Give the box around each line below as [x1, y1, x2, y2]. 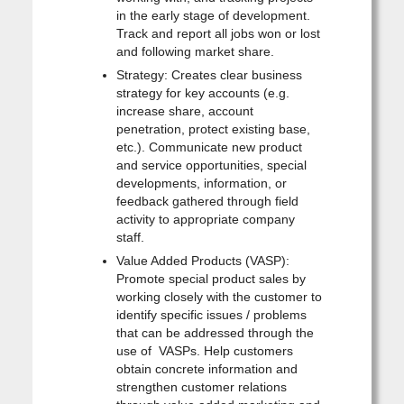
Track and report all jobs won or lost [115, 25, 320, 41]
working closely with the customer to [115, 289, 322, 304]
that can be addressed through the [115, 325, 314, 340]
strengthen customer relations [115, 379, 287, 394]
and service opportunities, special [115, 157, 307, 172]
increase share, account [115, 103, 253, 118]
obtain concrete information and [115, 361, 298, 376]
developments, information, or [115, 175, 287, 190]
